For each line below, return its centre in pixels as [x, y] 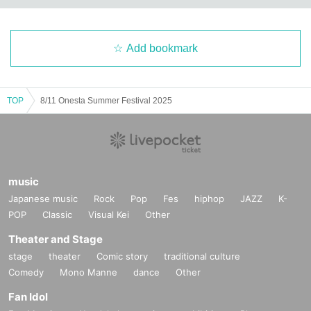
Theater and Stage [56, 239]
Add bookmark [162, 48]
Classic [57, 214]
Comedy [26, 272]
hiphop [209, 198]
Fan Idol [28, 296]
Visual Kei [109, 214]
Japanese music [43, 198]
